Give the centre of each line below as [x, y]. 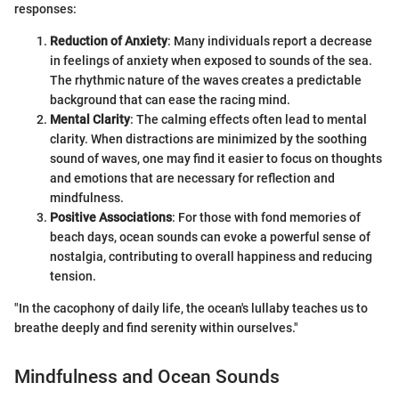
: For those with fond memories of [266, 217]
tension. [73, 276]
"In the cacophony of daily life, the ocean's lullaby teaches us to [191, 308]
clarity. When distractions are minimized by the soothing [208, 138]
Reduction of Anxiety [109, 41]
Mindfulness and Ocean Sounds [147, 376]
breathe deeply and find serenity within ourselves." [156, 327]
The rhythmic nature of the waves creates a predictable [206, 80]
